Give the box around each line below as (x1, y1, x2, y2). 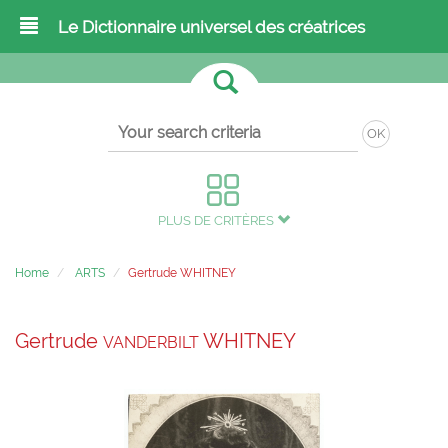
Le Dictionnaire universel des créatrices (58, 17, 365, 37)
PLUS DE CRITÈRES (158, 213, 277, 228)
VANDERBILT (103, 333, 199, 352)
